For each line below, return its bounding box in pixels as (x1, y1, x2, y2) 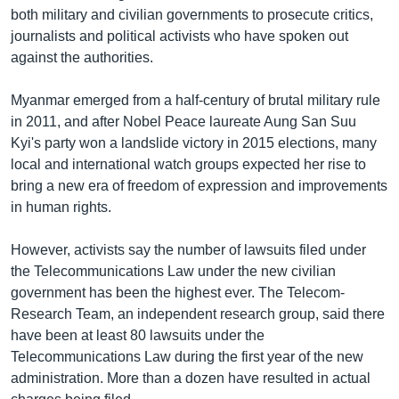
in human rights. (11, 199, 111, 215)
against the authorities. (11, 49, 153, 65)
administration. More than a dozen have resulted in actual (11, 370, 370, 386)
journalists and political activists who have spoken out (11, 28, 348, 44)
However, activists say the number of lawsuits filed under (11, 241, 366, 257)
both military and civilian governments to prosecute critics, (11, 6, 373, 22)
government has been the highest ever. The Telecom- (11, 284, 345, 300)
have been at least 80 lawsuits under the (11, 327, 265, 343)
